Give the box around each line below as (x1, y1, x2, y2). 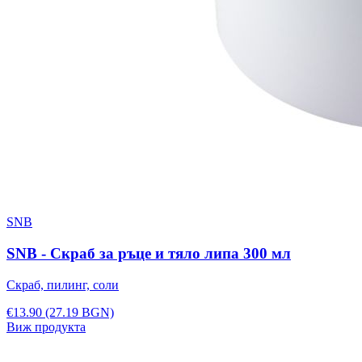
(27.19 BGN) (45, 305, 114, 319)
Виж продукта (6, 319, 86, 334)
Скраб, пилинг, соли (6, 277, 119, 292)
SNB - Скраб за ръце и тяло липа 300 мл (6, 245, 291, 263)
